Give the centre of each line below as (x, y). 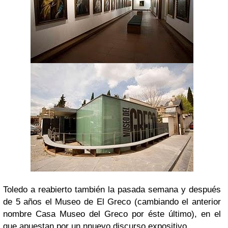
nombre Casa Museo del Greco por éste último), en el (112, 214)
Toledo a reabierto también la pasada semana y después (112, 190)
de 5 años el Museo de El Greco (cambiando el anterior (112, 202)
